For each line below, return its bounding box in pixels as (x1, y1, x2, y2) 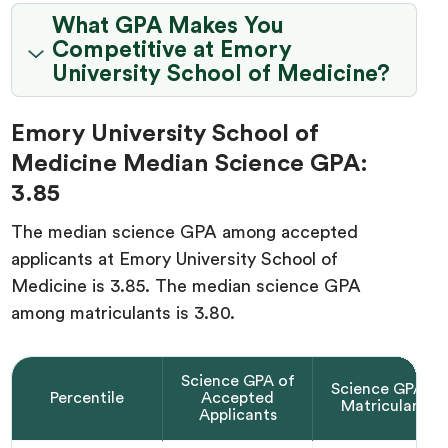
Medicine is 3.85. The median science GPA (11, 276, 362, 295)
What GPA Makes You (52, 15, 285, 38)
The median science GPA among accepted (11, 222, 359, 241)
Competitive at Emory (52, 39, 293, 62)
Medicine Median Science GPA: (11, 151, 369, 176)
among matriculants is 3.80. (11, 303, 236, 322)
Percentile (50, 389, 125, 406)
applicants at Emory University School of (11, 249, 339, 268)
